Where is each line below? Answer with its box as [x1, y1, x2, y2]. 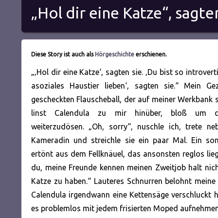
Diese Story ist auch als [31, 51, 95, 57]
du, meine [31, 163, 66, 172]
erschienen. [134, 51, 167, 57]
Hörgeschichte [95, 51, 134, 57]
